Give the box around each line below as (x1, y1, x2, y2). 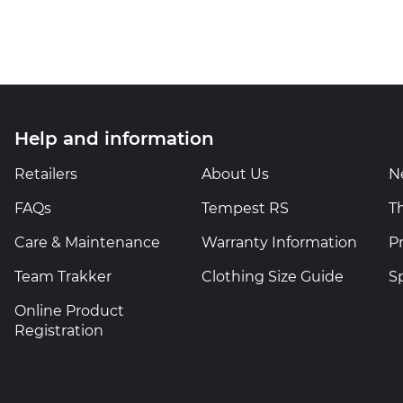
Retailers (14, 166, 77, 184)
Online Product (14, 302, 124, 320)
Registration (14, 322, 103, 340)
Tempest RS (201, 200, 289, 218)
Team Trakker (14, 268, 112, 286)
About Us (201, 166, 269, 184)
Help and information (14, 128, 214, 150)
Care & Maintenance (14, 234, 160, 252)
